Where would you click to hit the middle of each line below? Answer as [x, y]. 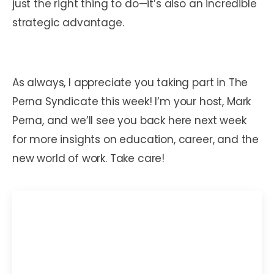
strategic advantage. [68, 22]
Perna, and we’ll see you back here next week [129, 120]
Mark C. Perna [59, 265]
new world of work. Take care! [89, 158]
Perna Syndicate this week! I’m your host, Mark [132, 101]
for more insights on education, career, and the [136, 139]
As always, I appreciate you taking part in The [130, 82]
